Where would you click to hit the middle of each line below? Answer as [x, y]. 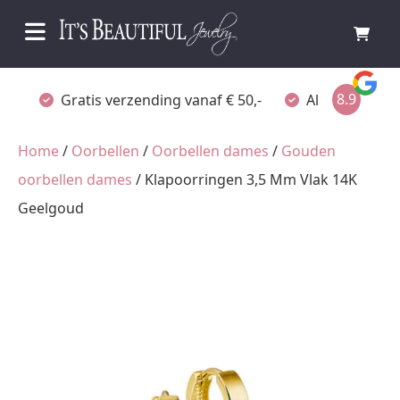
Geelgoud [51, 208]
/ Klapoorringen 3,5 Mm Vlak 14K [245, 179]
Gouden [308, 151]
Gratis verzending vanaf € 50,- [161, 100]
